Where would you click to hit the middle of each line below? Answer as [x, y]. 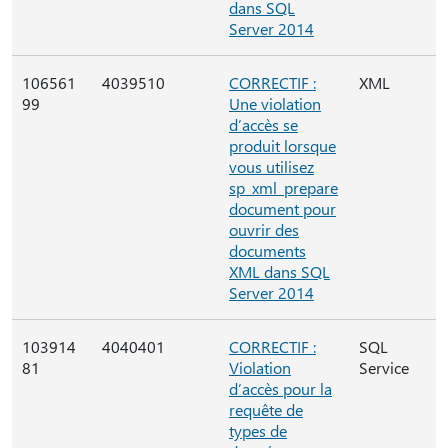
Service [384, 367]
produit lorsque [282, 145]
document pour [282, 208]
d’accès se [263, 124]
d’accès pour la [280, 388]
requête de [266, 409]
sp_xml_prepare [283, 187]
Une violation [275, 103]
